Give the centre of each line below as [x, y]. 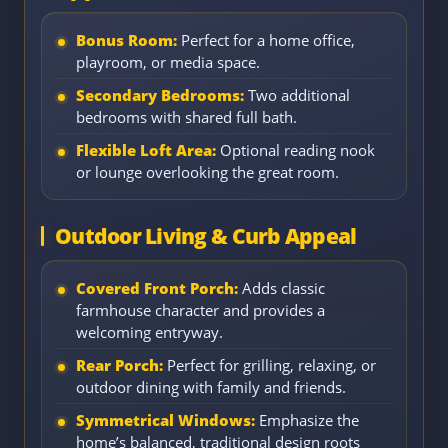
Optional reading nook [295, 149]
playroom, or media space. [168, 61]
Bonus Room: [126, 39]
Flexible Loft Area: [146, 149]
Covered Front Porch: [157, 287]
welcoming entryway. [149, 331]
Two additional [297, 94]
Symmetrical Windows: [165, 419]
